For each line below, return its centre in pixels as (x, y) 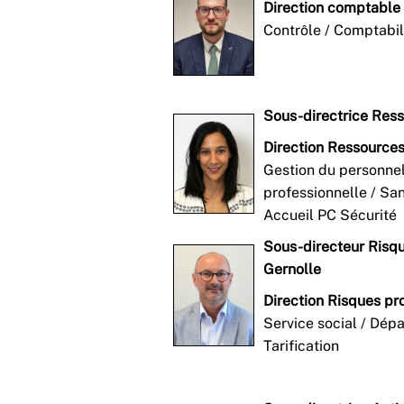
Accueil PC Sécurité (330, 215)
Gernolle (292, 269)
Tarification (301, 345)
